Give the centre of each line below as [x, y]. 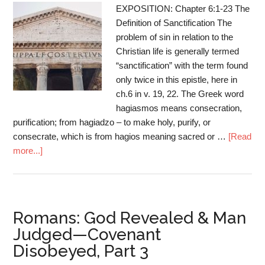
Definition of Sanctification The [174, 23]
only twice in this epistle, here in [177, 80]
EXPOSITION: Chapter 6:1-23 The [183, 9]
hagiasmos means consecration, [179, 108]
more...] [28, 151]
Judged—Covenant [87, 235]
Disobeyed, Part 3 [81, 251]
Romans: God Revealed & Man [130, 218]
